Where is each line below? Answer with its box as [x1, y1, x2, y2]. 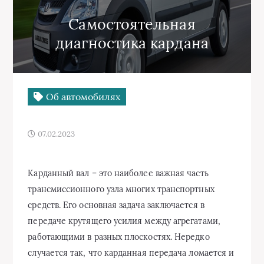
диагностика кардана [55, 34, 209, 52]
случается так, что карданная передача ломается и [28, 247, 235, 258]
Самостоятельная [68, 15, 196, 34]
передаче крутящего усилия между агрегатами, [28, 216, 220, 226]
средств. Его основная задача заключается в [28, 200, 204, 210]
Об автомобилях [43, 91, 120, 103]
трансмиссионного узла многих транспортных [28, 184, 214, 194]
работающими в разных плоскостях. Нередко [28, 232, 210, 242]
